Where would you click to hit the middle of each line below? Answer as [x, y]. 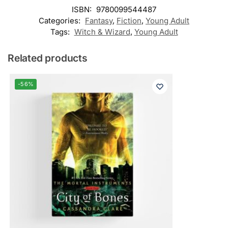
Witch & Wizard [102, 32]
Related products [48, 58]
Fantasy [99, 20]
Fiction [129, 20]
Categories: [61, 20]
